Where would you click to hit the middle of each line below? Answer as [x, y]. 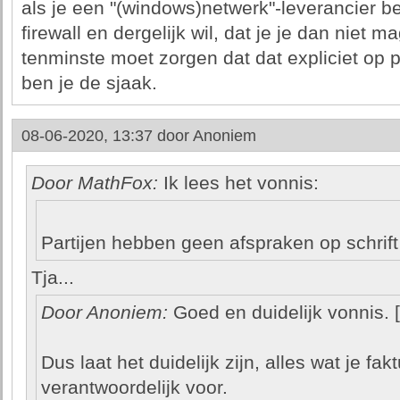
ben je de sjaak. [89, 83]
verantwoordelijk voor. [134, 387]
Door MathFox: [94, 183]
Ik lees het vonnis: [238, 183]
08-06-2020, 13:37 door [107, 136]
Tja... [52, 278]
